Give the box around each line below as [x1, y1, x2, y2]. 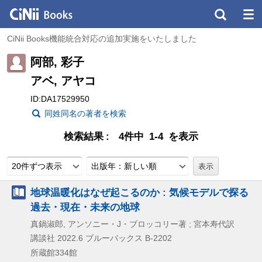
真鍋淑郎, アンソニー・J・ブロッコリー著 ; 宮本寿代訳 [30, 219, 235, 229]
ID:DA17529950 [30, 94, 89, 104]
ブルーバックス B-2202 [85, 233, 172, 243]
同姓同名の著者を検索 [44, 108, 126, 118]
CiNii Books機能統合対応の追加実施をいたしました [7, 34, 196, 43]
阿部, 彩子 [30, 56, 84, 68]
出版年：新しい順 [91, 161, 157, 171]
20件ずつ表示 [12, 161, 62, 171]
